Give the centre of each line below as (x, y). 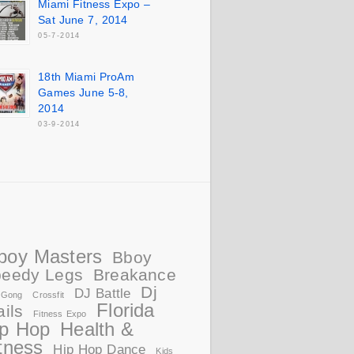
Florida (126, 310)
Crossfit (48, 295)
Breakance (134, 275)
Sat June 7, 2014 (83, 20)
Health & (97, 329)
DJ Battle (102, 294)
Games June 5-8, (83, 92)
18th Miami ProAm (86, 77)
